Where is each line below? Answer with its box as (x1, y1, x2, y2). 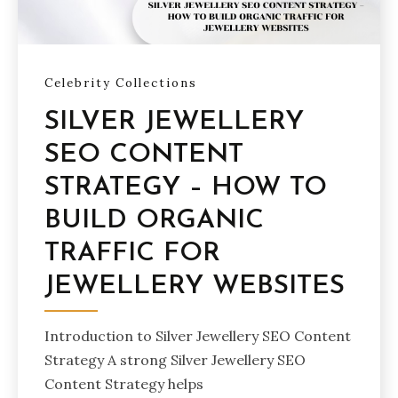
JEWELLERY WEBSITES (44, 272, 345, 300)
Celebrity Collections (44, 75, 197, 91)
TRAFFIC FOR (44, 239, 220, 267)
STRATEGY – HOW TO (44, 173, 327, 202)
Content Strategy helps (44, 374, 203, 393)
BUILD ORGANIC (44, 206, 264, 235)
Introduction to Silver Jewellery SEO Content (44, 326, 351, 345)
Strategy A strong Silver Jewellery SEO (44, 350, 306, 369)
